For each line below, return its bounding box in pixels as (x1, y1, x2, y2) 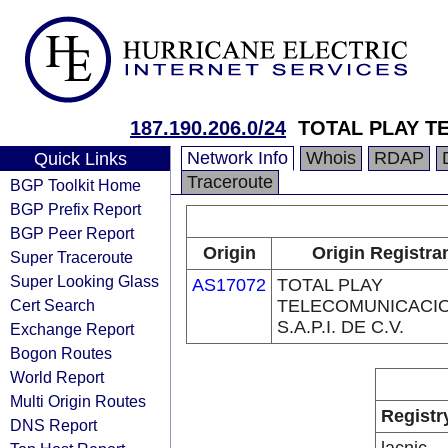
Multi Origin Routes (10, 392, 146, 410)
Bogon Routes (10, 344, 112, 362)
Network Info (187, 148, 288, 168)
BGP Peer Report (10, 224, 134, 242)
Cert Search (10, 296, 95, 314)
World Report (10, 368, 104, 386)
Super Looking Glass (10, 272, 159, 290)
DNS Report (10, 416, 97, 434)
